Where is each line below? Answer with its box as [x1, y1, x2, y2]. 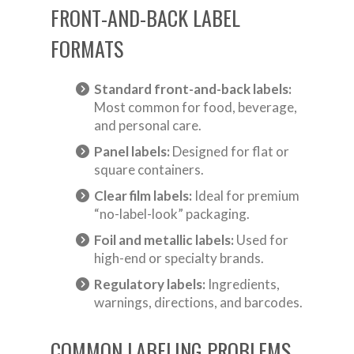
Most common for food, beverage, [94, 99, 297, 116]
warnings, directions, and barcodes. [94, 294, 303, 311]
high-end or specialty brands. [94, 250, 264, 267]
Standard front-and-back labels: [94, 81, 292, 98]
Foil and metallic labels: [94, 232, 234, 249]
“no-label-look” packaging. [94, 205, 250, 223]
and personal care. [94, 117, 201, 134]
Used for [234, 232, 288, 249]
